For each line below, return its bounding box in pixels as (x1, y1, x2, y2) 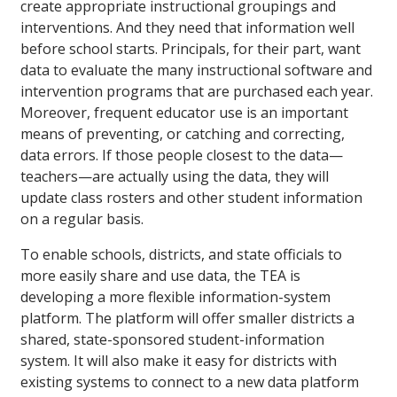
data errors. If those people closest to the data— (20, 145, 343, 166)
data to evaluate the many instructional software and (20, 60, 372, 81)
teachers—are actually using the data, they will (20, 167, 329, 187)
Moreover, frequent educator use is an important (20, 103, 348, 123)
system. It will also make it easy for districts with (20, 351, 337, 371)
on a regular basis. (20, 209, 144, 230)
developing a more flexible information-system (20, 287, 331, 307)
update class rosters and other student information (20, 188, 362, 208)
